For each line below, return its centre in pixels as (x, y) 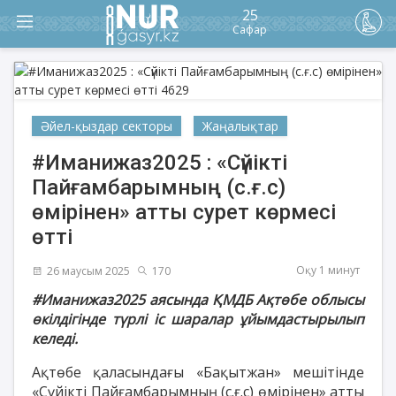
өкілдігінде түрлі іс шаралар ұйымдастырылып (198, 319)
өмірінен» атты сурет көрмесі (184, 212)
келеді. (55, 338)
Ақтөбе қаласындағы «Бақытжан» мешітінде (198, 372)
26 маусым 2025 (88, 270)
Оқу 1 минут (328, 270)
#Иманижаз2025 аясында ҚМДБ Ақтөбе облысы (198, 299)
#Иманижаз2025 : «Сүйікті (160, 163)
